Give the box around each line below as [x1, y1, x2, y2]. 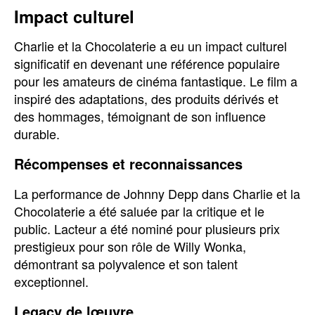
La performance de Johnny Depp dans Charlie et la [14, 184, 300, 202]
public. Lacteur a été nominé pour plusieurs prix [14, 219, 280, 238]
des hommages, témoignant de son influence [14, 107, 266, 125]
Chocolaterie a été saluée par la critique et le [14, 202, 264, 220]
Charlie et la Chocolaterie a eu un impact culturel [14, 37, 287, 55]
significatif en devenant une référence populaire [14, 54, 280, 72]
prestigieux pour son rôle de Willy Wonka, [14, 237, 246, 255]
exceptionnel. [14, 272, 89, 290]
